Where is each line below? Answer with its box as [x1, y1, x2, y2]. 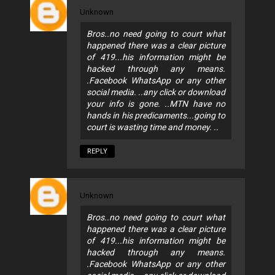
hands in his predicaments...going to [87, 110, 225, 120]
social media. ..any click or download [87, 87, 225, 97]
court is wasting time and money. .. [87, 122, 219, 132]
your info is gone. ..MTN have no [87, 98, 225, 109]
